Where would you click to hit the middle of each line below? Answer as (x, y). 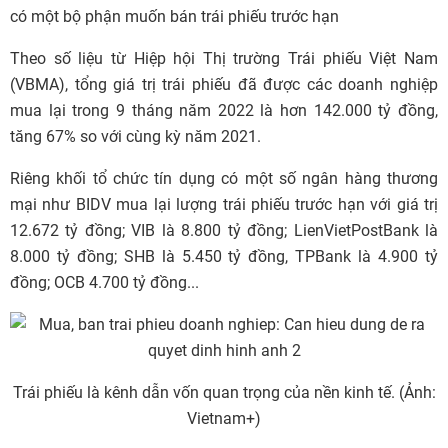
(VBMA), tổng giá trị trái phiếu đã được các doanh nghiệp (224, 85)
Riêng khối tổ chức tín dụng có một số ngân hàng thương (224, 179)
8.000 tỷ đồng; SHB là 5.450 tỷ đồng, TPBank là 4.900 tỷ (224, 257)
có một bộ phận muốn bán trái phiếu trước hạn (174, 17)
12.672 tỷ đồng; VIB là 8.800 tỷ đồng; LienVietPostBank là (224, 231)
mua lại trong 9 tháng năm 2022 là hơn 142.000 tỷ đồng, (224, 111)
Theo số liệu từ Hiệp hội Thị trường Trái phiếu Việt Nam (224, 59)
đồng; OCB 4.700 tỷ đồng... (104, 283)
